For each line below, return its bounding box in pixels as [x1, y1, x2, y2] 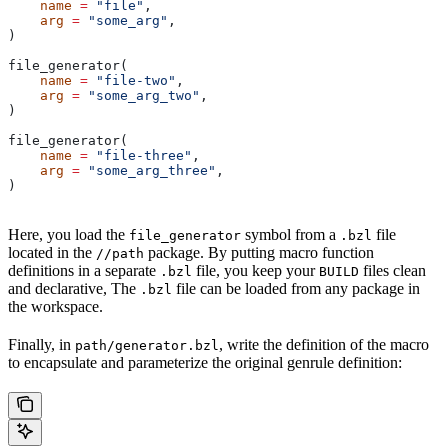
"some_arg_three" [80, 163, 216, 179]
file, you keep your [192, 262, 319, 280]
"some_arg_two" [80, 88, 200, 104]
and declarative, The [8, 280, 140, 298]
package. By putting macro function [144, 244, 374, 262]
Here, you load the [8, 226, 129, 244]
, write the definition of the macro [219, 336, 429, 354]
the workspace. [8, 298, 103, 316]
